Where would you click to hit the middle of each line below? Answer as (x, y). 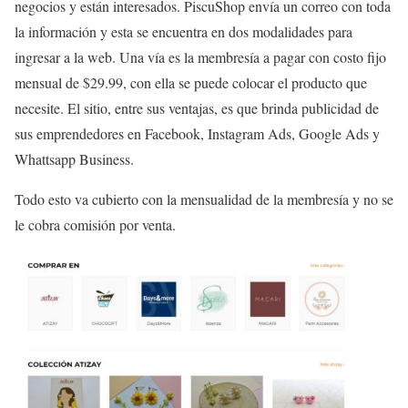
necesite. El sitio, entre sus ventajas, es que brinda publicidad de (197, 108)
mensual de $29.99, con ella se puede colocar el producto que (191, 83)
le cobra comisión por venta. (95, 225)
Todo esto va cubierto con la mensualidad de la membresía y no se (204, 199)
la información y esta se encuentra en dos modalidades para (184, 32)
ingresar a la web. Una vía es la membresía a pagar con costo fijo (200, 57)
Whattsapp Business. (74, 159)
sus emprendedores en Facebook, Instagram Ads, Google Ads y (197, 134)
